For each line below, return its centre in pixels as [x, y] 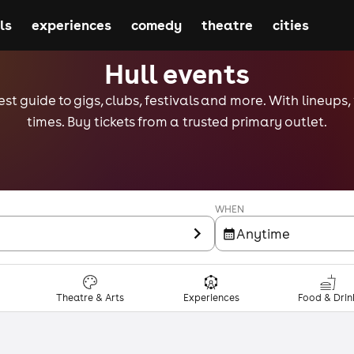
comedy [156, 25]
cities [290, 25]
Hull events [177, 73]
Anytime [263, 233]
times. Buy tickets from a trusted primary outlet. [177, 122]
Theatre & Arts [90, 298]
